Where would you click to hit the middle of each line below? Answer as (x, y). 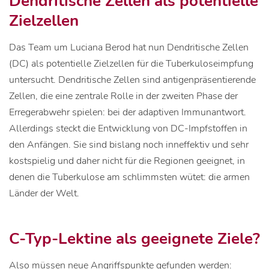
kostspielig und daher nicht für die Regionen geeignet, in (127, 161)
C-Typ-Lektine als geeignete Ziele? (134, 239)
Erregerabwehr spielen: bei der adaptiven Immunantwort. (128, 112)
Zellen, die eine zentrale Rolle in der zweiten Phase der (123, 96)
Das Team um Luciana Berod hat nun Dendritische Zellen (129, 47)
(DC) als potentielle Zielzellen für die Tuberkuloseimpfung (131, 64)
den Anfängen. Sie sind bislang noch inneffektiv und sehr (129, 145)
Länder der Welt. (44, 193)
